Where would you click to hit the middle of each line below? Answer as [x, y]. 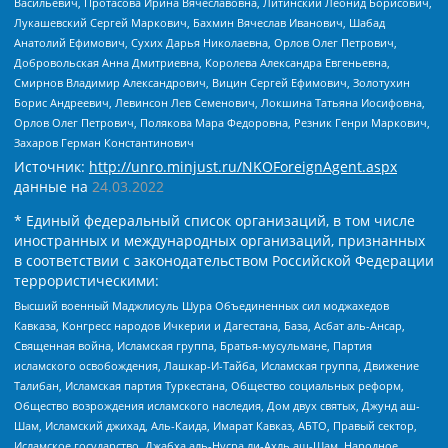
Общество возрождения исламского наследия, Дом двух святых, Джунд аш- [217, 406]
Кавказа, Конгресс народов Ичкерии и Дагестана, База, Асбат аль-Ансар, [209, 326]
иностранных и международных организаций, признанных [219, 240]
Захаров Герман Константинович [104, 142]
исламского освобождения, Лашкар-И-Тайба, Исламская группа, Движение [216, 366]
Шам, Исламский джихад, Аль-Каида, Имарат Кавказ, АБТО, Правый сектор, [215, 426]
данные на [53, 186]
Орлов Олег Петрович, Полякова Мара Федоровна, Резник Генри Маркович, [222, 122]
